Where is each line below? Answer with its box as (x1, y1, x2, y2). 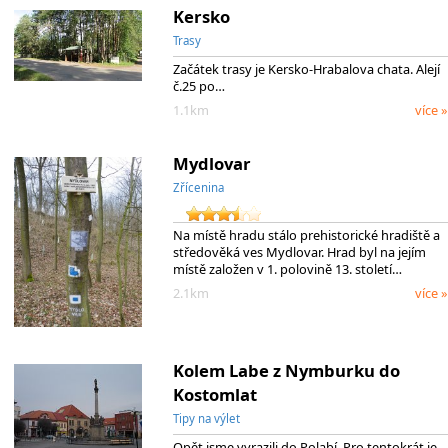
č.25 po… (172, 76, 225, 95)
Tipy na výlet (172, 410, 240, 426)
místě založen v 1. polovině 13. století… (172, 259, 402, 278)
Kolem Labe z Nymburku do (172, 358, 400, 382)
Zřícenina (172, 179, 224, 195)
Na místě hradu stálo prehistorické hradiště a (172, 225, 440, 244)
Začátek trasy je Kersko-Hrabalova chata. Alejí (172, 59, 440, 78)
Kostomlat (172, 382, 257, 406)
